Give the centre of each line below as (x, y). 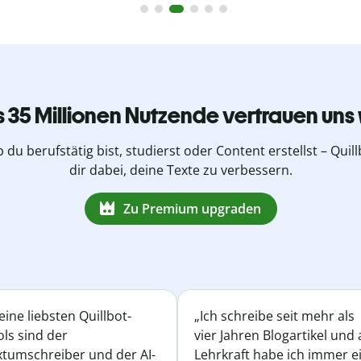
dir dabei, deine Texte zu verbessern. (180, 170)
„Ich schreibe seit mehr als (274, 316)
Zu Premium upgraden (192, 208)
